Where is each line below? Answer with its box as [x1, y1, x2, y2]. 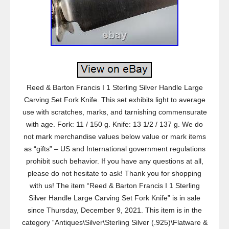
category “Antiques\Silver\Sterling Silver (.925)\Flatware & [21, 218, 208, 226]
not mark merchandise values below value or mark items [23, 132, 206, 141]
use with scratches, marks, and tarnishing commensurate [22, 108, 207, 116]
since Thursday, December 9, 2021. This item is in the [27, 206, 202, 214]
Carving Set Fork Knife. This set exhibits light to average [24, 96, 205, 104]
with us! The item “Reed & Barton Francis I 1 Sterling [29, 181, 200, 190]
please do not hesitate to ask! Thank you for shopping [28, 169, 201, 177]
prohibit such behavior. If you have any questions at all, [26, 157, 203, 165]
